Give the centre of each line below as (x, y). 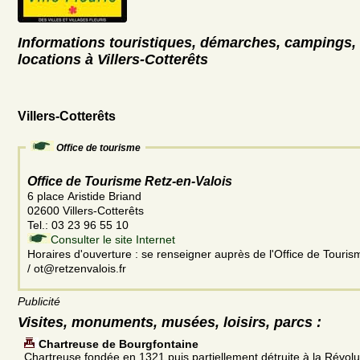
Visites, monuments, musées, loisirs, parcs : (170, 322)
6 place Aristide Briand (86, 196)
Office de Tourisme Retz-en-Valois (130, 181)
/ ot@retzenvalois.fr (77, 268)
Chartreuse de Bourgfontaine (119, 344)
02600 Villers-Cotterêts (86, 210)
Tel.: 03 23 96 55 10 (80, 225)
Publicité (39, 301)
